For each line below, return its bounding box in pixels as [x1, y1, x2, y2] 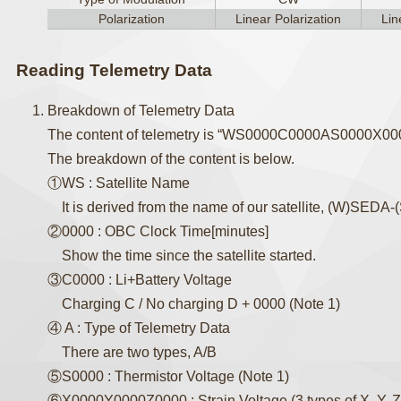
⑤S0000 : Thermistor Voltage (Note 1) [47, 369, 290, 384]
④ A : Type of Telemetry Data [47, 320, 231, 336]
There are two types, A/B [47, 345, 218, 360]
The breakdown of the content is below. [47, 151, 295, 166]
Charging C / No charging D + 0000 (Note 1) [47, 296, 341, 311]
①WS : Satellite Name [47, 175, 191, 191]
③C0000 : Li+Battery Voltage [47, 272, 233, 287]
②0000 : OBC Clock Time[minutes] [47, 224, 269, 239]
